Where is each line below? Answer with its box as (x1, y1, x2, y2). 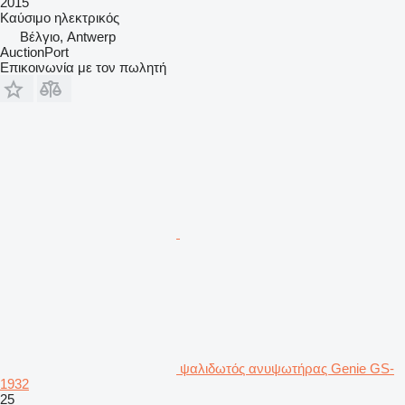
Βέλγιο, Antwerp (20, 28, 116, 44)
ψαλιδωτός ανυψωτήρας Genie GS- (180, 360, 394, 376)
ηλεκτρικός (54, 9, 119, 25)
